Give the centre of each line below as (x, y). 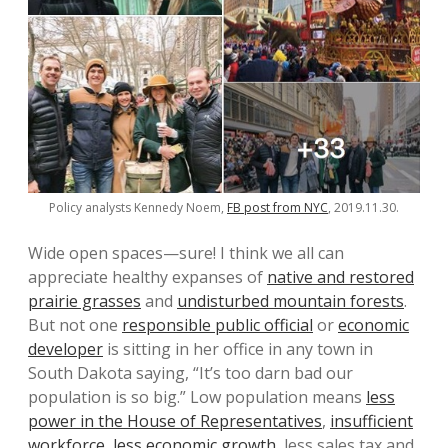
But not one (75, 325)
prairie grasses (84, 301)
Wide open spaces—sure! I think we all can (186, 253)
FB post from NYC (277, 207)
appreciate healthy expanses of (147, 277)
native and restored (340, 277)
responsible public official (217, 325)
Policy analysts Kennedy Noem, (138, 207)
